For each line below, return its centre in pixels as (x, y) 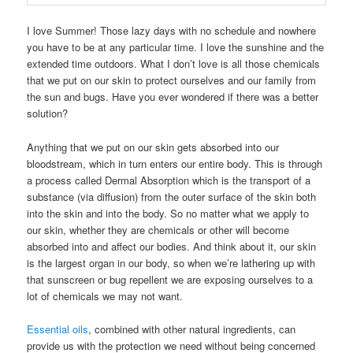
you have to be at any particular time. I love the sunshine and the (176, 47)
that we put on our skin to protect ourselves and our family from (172, 80)
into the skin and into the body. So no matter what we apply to (168, 213)
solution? (48, 113)
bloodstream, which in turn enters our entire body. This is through (175, 163)
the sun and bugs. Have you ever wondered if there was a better (173, 97)
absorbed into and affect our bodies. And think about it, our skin (172, 246)
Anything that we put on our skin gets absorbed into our (153, 147)
